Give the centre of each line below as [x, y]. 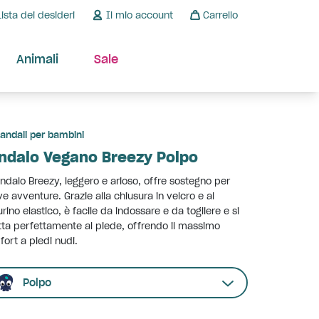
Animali [37, 59]
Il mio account [140, 15]
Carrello [220, 15]
